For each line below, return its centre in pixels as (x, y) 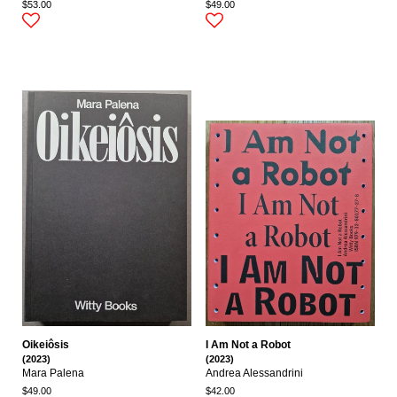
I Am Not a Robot (248, 344)
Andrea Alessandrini (254, 373)
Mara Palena (53, 373)
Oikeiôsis (46, 344)
